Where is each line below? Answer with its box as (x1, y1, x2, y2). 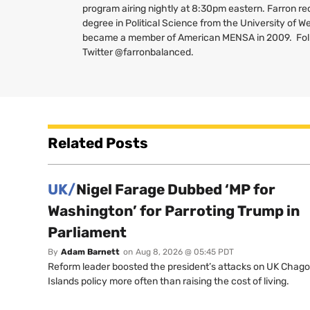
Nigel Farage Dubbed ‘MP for (76, 181, 275, 199)
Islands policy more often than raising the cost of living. (48, 275, 289, 288)
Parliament (48, 224, 127, 241)
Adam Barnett (61, 247, 120, 257)
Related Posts (48, 134, 148, 152)
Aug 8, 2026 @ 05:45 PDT (136, 247, 234, 257)
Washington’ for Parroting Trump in (48, 202, 300, 220)
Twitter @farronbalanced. (82, 46, 194, 58)
